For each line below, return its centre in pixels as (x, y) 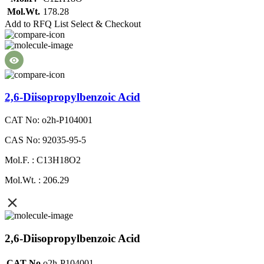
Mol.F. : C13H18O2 (43, 160)
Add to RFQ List (37, 24)
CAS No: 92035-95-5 (45, 140)
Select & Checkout (106, 24)
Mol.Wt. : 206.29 (37, 180)
